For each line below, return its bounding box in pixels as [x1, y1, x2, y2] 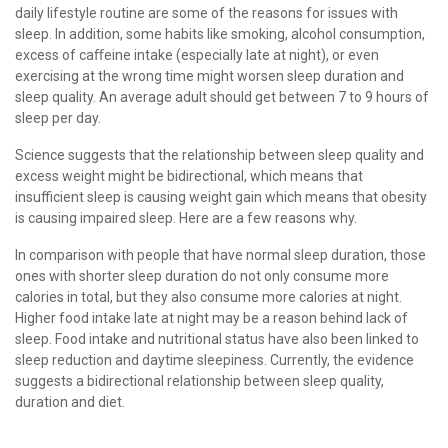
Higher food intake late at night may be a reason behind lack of [15, 309, 408, 326]
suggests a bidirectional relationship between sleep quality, [15, 372, 384, 389]
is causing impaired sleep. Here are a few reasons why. [15, 209, 357, 226]
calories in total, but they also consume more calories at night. [15, 288, 402, 305]
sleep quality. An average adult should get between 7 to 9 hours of [15, 88, 429, 105]
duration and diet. [15, 393, 125, 410]
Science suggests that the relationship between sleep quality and [15, 146, 424, 163]
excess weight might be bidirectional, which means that [15, 167, 363, 184]
